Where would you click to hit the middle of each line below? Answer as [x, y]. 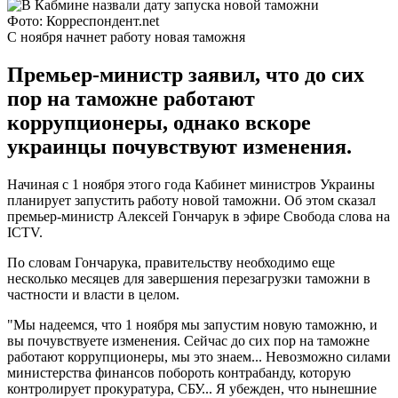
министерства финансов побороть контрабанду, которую [179, 372]
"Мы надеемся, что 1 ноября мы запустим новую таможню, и [192, 324]
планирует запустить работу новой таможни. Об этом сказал [191, 200]
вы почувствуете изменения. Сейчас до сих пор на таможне [188, 340]
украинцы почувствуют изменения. [179, 146]
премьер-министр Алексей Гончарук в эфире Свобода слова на [199, 216]
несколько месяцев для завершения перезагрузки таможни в [189, 278]
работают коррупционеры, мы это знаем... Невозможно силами [199, 356]
